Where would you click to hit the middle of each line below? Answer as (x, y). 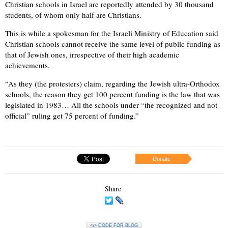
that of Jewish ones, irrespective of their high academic (92, 55)
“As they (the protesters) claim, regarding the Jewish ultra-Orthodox (112, 84)
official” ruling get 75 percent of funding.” (72, 116)
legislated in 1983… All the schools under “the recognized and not (111, 105)
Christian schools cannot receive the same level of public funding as (113, 44)
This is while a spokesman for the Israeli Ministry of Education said (112, 33)
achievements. (27, 65)
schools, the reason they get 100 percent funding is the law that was (112, 94)
